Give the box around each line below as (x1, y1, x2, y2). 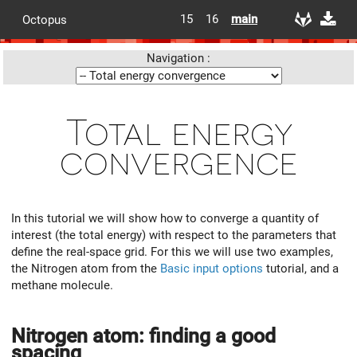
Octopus (22, 12, 67, 27)
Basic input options (160, 261, 263, 276)
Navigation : (147, 51, 210, 65)
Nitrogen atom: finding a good (11, 324, 276, 347)
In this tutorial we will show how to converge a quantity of (11, 211, 319, 226)
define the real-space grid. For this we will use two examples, (11, 245, 333, 259)
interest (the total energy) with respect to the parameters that (11, 228, 336, 242)
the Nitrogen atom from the (11, 261, 160, 276)
